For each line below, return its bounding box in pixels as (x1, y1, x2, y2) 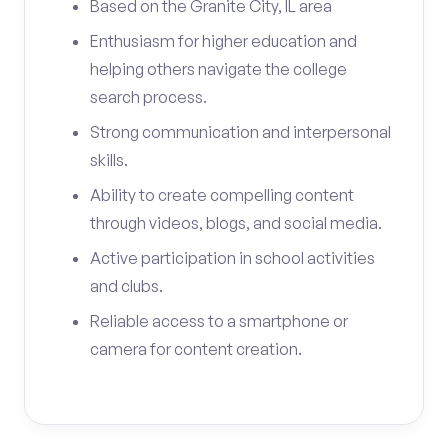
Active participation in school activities (90, 248, 375, 268)
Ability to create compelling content (90, 185, 354, 205)
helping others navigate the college (90, 59, 347, 79)
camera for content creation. (90, 339, 302, 359)
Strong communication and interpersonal (90, 122, 391, 142)
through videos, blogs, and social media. (90, 213, 382, 233)
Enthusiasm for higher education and (90, 31, 357, 51)
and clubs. (90, 276, 163, 296)
